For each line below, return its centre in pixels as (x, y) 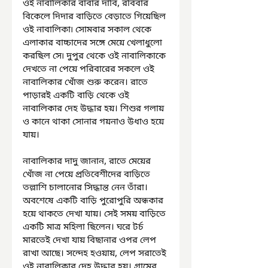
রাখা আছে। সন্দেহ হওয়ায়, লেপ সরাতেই (96, 254)
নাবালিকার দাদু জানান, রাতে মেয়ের (88, 162)
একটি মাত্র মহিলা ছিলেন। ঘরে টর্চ (84, 227)
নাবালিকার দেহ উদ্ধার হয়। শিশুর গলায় (95, 109)
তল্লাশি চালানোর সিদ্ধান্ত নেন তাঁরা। (86, 188)
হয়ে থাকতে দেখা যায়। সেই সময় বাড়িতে (95, 214)
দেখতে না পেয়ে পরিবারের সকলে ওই (90, 69)
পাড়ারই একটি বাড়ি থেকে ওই (77, 96)
